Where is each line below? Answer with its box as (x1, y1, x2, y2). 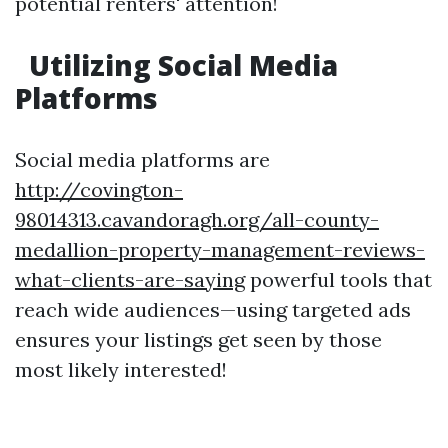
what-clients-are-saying (15, 267, 245, 292)
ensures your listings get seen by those (15, 327, 382, 352)
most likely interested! (15, 357, 227, 382)
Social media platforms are (15, 147, 270, 172)
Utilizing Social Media (22, 46, 338, 84)
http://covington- (15, 177, 183, 202)
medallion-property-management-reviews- (15, 237, 425, 262)
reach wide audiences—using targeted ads (15, 297, 411, 322)
